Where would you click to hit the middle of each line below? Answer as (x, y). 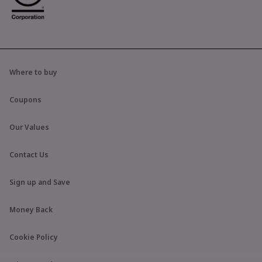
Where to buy (33, 72)
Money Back (31, 209)
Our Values (29, 127)
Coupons (25, 99)
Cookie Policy (34, 237)
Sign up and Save (40, 182)
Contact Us (29, 154)
